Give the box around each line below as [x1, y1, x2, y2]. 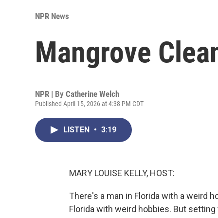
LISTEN [63, 125, 91, 134]
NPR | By [35, 89, 66, 99]
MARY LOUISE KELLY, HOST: [69, 167, 175, 178]
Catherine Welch [66, 89, 119, 99]
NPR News [35, 11, 69, 21]
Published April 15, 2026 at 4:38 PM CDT [35, 99, 144, 108]
